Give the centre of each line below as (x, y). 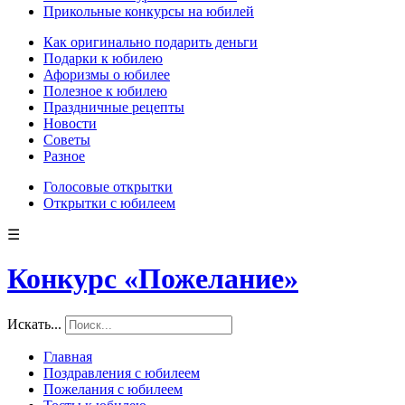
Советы (67, 140)
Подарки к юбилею (103, 58)
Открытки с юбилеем (109, 203)
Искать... (34, 324)
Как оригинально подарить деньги (151, 42)
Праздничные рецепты (114, 107)
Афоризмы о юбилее (107, 75)
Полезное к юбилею (105, 91)
